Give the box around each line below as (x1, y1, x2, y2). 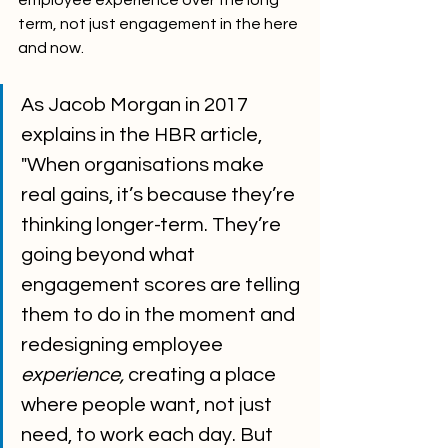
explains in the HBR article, (21, 125, 266, 146)
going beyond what (21, 245, 199, 266)
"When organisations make (21, 155, 268, 176)
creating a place (124, 365, 280, 386)
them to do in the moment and (21, 305, 299, 326)
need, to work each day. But (21, 425, 277, 446)
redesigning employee (21, 335, 227, 356)
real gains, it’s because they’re (21, 185, 299, 206)
